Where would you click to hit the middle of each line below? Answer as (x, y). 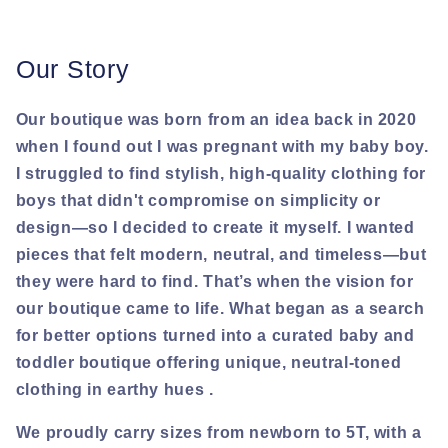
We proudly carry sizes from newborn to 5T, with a (218, 432)
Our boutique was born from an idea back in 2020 (216, 119)
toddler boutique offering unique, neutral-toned (208, 362)
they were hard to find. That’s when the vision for (214, 281)
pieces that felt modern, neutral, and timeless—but (221, 254)
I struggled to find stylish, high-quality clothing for (220, 173)
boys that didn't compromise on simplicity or (198, 200)
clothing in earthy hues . (117, 389)
